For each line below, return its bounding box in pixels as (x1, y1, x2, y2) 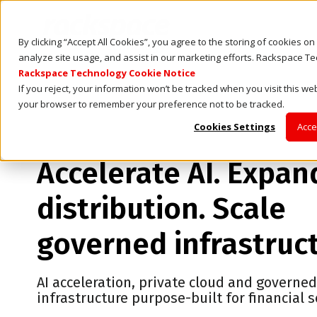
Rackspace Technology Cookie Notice (18, 67, 195, 79)
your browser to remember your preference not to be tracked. (18, 98, 284, 110)
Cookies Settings (194, 120, 275, 134)
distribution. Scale (37, 191, 286, 226)
